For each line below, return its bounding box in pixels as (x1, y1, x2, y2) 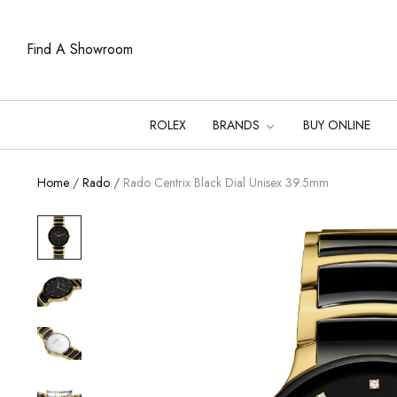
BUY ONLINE (303, 115, 370, 134)
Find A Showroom (27, 39, 133, 60)
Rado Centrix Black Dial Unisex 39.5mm (123, 173, 329, 191)
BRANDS (213, 115, 263, 134)
